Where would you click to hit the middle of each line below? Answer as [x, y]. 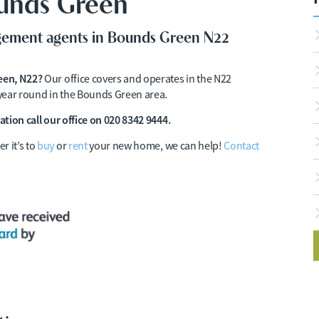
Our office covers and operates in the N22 [137, 79]
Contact [242, 146]
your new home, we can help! [156, 146]
